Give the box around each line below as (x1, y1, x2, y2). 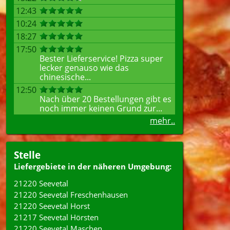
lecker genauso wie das (40, 62, 129, 73)
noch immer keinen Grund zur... (40, 103, 162, 114)
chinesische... (40, 71, 91, 83)
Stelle (14, 148, 41, 161)
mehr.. (150, 115, 175, 126)
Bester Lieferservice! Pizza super (40, 53, 163, 64)
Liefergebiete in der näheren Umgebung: (14, 161, 171, 171)
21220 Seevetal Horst (14, 201, 90, 211)
